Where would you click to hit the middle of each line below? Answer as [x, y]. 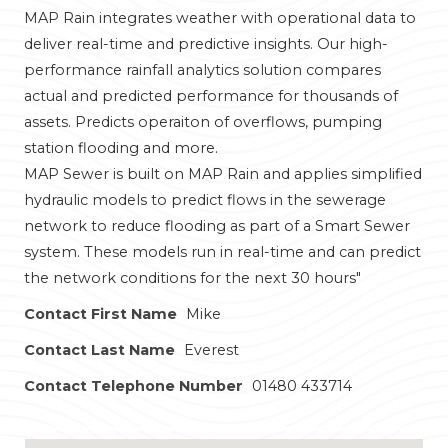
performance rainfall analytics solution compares [202, 70]
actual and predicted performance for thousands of [211, 96]
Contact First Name [100, 314]
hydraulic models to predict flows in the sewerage [205, 200]
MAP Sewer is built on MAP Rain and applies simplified [223, 174]
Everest [211, 350]
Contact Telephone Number [133, 386]
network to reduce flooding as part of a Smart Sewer [217, 226]
